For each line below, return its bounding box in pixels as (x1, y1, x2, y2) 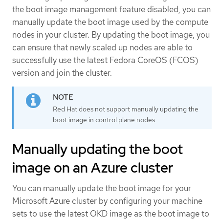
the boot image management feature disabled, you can (12, 3, 211, 15)
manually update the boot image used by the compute (12, 16, 208, 27)
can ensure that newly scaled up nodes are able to (12, 42, 193, 53)
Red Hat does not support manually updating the (53, 104, 198, 113)
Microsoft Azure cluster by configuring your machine (12, 195, 202, 206)
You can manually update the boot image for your (12, 182, 191, 194)
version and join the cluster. (12, 67, 112, 78)
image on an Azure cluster (12, 158, 173, 177)
